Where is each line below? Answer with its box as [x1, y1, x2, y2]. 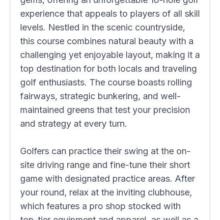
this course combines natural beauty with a [20, 36, 193, 46]
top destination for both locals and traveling [20, 63, 197, 74]
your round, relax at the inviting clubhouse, [20, 187, 192, 197]
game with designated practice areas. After [20, 173, 195, 184]
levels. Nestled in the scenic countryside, [20, 22, 185, 32]
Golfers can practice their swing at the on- [20, 146, 191, 156]
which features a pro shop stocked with [20, 201, 181, 211]
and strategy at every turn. [20, 118, 127, 129]
